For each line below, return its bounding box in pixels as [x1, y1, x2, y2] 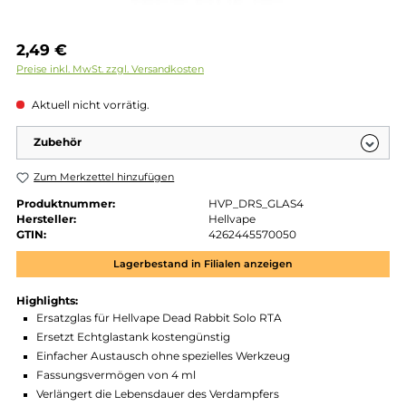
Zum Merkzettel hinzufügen [37, 235, 194, 249]
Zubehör [37, 196, 92, 211]
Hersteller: [18, 281, 85, 296]
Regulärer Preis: [17, 87, 113, 102]
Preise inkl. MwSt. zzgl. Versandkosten [18, 115, 227, 129]
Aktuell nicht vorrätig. [32, 154, 166, 169]
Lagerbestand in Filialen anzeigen [125, 332, 325, 345]
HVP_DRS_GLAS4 [231, 264, 338, 279]
